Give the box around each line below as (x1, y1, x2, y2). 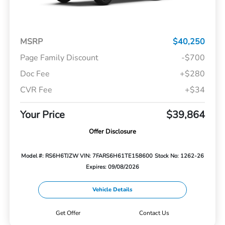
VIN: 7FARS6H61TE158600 (80, 152, 153, 160)
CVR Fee (20, 84, 52, 96)
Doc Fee (20, 68, 50, 80)
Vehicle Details (92, 186, 133, 194)
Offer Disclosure (89, 127, 136, 137)
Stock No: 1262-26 (155, 152, 204, 160)
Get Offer (55, 209, 80, 217)
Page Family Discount (20, 52, 98, 64)
